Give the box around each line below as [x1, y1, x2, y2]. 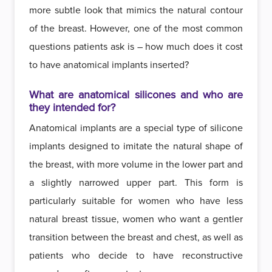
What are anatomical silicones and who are [29, 88, 243, 101]
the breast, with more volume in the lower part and [29, 158, 243, 171]
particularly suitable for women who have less [29, 195, 243, 207]
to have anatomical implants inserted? [29, 59, 194, 71]
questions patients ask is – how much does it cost [29, 41, 243, 53]
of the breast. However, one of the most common [29, 22, 243, 35]
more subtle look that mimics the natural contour [29, 4, 243, 16]
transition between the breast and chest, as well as [29, 231, 243, 243]
